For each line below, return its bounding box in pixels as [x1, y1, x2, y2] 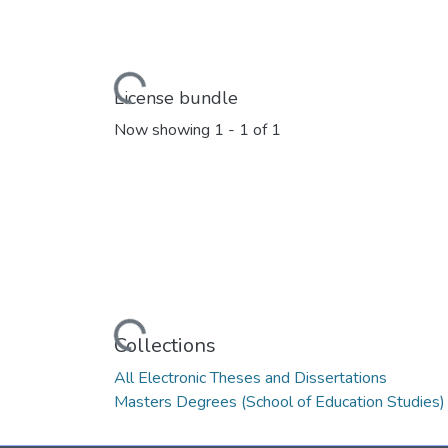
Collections [114, 331, 216, 359]
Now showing [114, 119, 214, 142]
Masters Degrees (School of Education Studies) [114, 390, 445, 413]
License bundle [114, 85, 238, 110]
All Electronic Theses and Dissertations [114, 366, 387, 389]
